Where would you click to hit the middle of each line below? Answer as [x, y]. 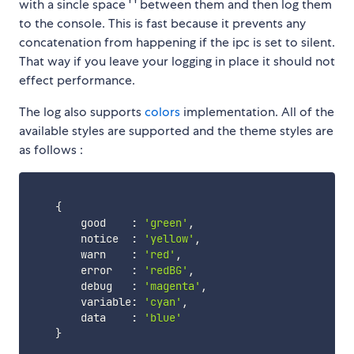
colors [162, 112]
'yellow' [169, 239]
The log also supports [82, 112]
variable [80, 302]
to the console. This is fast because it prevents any [162, 24]
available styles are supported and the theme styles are [176, 131]
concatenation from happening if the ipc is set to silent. [177, 43]
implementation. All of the [257, 112]
